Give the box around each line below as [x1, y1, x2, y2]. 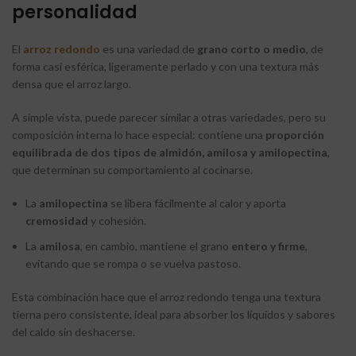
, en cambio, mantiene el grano [80, 238, 231, 253]
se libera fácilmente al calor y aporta [108, 195, 286, 210]
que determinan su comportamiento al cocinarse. [12, 162, 253, 176]
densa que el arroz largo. [12, 76, 131, 91]
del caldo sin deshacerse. [12, 324, 135, 339]
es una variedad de [100, 41, 197, 56]
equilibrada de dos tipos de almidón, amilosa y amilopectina [12, 145, 327, 159]
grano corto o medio [197, 41, 306, 56]
